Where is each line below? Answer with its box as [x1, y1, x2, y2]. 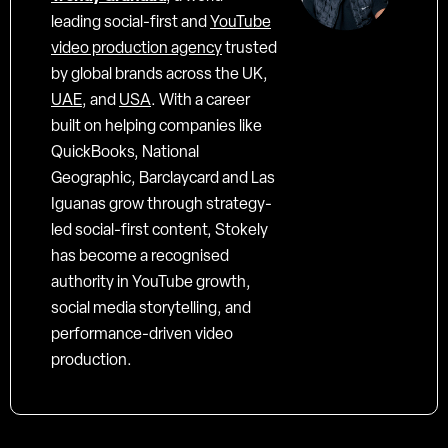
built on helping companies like [51, 119, 262, 136]
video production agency [51, 41, 222, 58]
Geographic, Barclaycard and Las [51, 171, 275, 188]
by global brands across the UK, [51, 67, 268, 84]
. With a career [151, 93, 250, 110]
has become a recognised [51, 249, 229, 266]
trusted [222, 41, 277, 58]
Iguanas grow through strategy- [51, 197, 272, 214]
